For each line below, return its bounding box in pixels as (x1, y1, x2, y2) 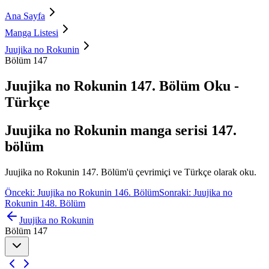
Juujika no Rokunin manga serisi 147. (5, 122, 237, 138)
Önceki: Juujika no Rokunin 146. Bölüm (5, 187, 159, 198)
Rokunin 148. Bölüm (5, 198, 85, 208)
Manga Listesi (5, 28, 58, 38)
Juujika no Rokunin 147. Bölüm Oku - (5, 77, 239, 94)
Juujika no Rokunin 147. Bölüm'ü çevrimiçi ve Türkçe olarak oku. (5, 166, 256, 177)
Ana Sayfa (5, 11, 45, 21)
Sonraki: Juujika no (159, 187, 232, 198)
